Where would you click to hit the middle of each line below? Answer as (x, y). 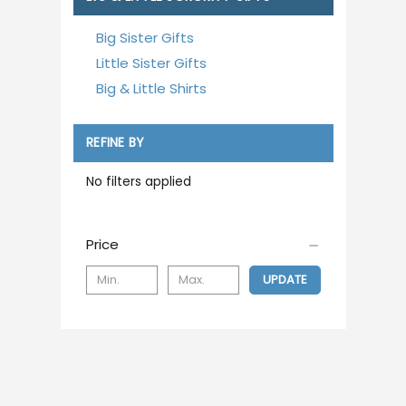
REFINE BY (116, 143)
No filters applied (139, 181)
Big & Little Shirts (151, 88)
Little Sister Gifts (151, 63)
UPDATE (285, 279)
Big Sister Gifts (145, 37)
